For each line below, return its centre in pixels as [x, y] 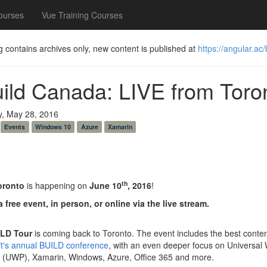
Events [15, 127]
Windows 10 [53, 127]
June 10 [105, 185]
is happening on [57, 185]
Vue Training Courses [82, 15]
